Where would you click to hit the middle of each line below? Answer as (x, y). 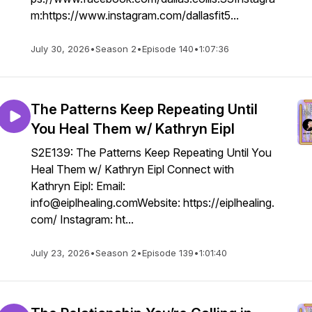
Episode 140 (168, 49)
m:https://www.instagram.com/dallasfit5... (135, 15)
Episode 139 (168, 253)
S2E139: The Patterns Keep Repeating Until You (151, 153)
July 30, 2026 (60, 49)
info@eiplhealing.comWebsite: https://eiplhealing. (153, 203)
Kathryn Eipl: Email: (79, 186)
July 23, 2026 (60, 253)
